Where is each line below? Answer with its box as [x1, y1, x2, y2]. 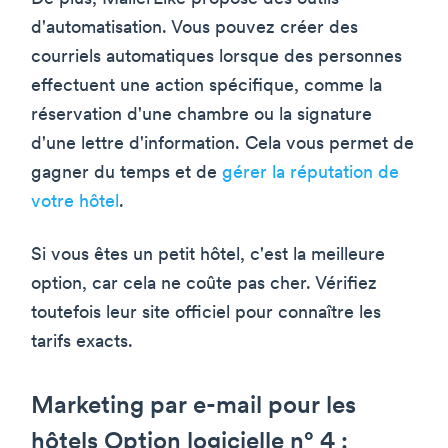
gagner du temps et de [31, 163, 222, 183]
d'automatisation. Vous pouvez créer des [31, 18, 358, 38]
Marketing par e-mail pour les [31, 394, 356, 419]
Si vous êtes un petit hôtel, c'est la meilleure [31, 245, 385, 265]
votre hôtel [31, 192, 119, 212]
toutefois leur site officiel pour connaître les [31, 303, 381, 323]
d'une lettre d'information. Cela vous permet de [31, 134, 414, 154]
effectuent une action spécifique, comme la [31, 76, 382, 96]
